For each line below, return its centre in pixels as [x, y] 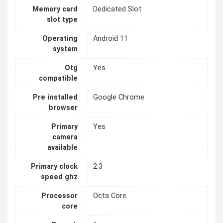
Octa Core [110, 196]
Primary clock [54, 167]
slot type [62, 20]
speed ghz [59, 177]
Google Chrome [119, 98]
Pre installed [55, 98]
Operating [60, 39]
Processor [59, 196]
